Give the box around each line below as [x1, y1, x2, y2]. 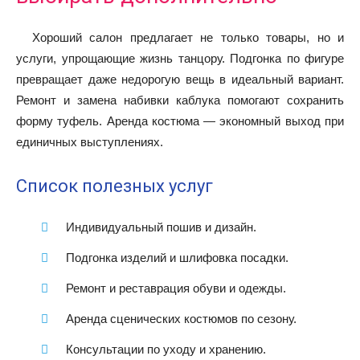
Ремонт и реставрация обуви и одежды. [66, 280, 286, 295]
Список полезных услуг [16, 175, 213, 196]
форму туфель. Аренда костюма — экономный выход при [16, 113, 344, 128]
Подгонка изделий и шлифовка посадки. [66, 250, 288, 264]
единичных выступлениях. [16, 134, 163, 149]
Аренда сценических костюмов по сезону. [66, 311, 297, 325]
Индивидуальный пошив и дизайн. [66, 219, 256, 234]
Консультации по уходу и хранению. [66, 342, 266, 356]
